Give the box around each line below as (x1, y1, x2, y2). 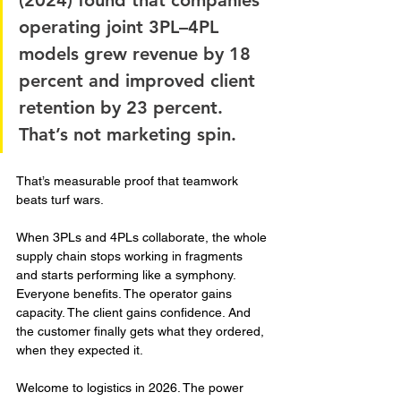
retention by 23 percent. (19, 97, 228, 118)
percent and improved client (19, 70, 260, 91)
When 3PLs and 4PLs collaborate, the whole (16, 230, 270, 244)
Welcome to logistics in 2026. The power (16, 380, 247, 395)
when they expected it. (16, 343, 143, 357)
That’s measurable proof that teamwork (16, 174, 242, 188)
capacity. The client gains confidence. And (16, 305, 254, 320)
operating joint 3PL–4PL (19, 16, 224, 38)
